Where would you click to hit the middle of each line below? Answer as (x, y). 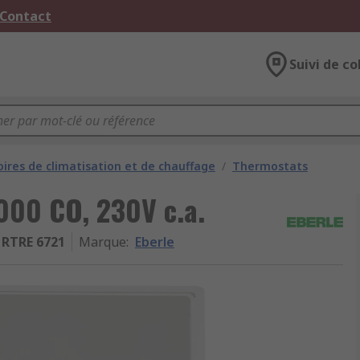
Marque (102, 242)
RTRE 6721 (33, 242)
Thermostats (270, 166)
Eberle (155, 242)
